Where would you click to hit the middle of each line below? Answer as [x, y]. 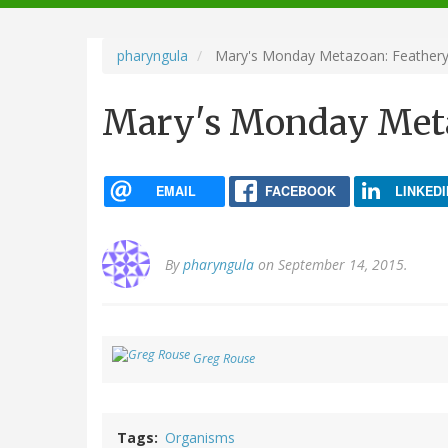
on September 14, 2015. [331, 265]
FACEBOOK [300, 190]
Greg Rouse [224, 359]
